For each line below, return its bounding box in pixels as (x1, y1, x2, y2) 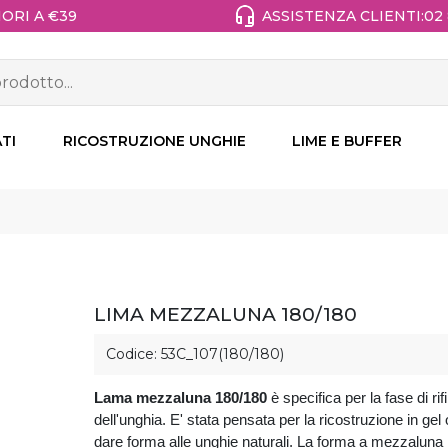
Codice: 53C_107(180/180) (105, 345, 284, 364)
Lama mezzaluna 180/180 (93, 389, 267, 407)
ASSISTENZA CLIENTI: (262, 6, 424, 25)
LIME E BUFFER (292, 132, 402, 151)
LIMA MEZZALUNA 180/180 (93, 303, 357, 327)
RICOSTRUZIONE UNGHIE (62, 132, 246, 151)
